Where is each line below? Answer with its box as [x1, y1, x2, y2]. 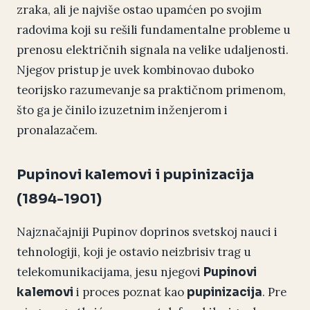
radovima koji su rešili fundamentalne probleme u [17, 22, 291, 38]
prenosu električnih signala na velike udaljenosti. [17, 42, 289, 58]
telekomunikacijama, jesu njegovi [17, 264, 203, 280]
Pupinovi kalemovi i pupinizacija [17, 166, 254, 184]
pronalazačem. [17, 122, 98, 138]
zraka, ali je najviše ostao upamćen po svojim [17, 2, 262, 18]
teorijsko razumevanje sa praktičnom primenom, [17, 82, 286, 98]
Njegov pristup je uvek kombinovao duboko [17, 62, 254, 78]
